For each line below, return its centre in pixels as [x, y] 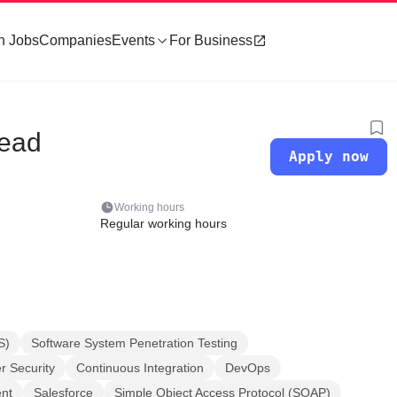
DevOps [248, 368]
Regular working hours [163, 223]
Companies [75, 40]
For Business [211, 40]
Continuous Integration [140, 368]
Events [133, 40]
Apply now [329, 156]
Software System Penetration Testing [134, 343]
